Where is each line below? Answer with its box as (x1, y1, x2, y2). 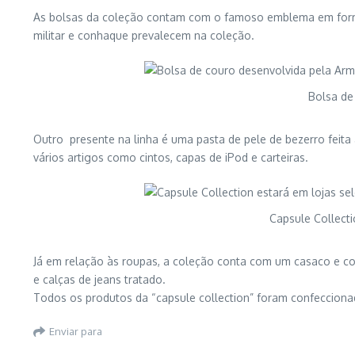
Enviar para (49, 324, 102, 338)
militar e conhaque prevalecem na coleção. (33, 29, 254, 42)
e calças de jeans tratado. (33, 273, 166, 286)
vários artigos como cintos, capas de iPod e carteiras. (33, 151, 308, 164)
